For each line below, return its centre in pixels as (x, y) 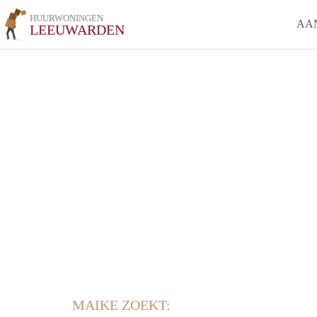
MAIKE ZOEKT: (121, 305)
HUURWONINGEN (67, 18)
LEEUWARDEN (77, 30)
